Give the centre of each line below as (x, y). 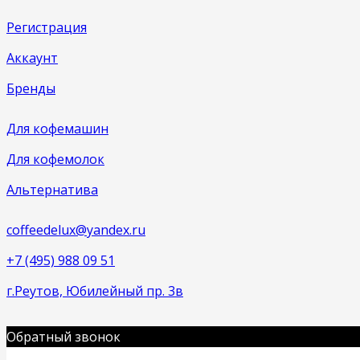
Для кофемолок (55, 160)
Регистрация (47, 28)
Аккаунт (32, 58)
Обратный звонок (63, 337)
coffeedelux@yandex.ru (76, 230)
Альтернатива (52, 190)
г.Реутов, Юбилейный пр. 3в (95, 291)
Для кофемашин (57, 129)
